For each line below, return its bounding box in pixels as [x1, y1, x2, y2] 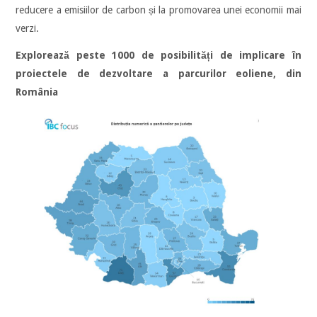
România [16, 86, 59, 98]
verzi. [16, 23, 40, 35]
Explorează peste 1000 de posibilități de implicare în [16, 50, 301, 62]
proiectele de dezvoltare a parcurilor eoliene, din [16, 68, 301, 80]
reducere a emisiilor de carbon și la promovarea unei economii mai [16, 4, 301, 16]
